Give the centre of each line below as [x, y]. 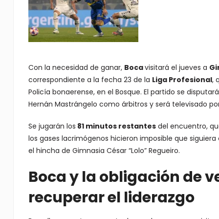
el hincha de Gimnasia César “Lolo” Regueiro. [104, 151]
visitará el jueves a [177, 67]
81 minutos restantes [116, 126]
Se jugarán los [52, 126]
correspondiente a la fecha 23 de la [90, 80]
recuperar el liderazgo [111, 197]
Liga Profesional [182, 80]
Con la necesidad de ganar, [76, 67]
